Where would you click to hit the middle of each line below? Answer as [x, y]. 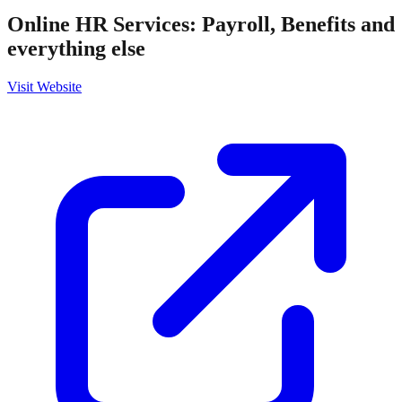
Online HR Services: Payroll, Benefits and [201, 24]
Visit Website [44, 86]
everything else [76, 48]
